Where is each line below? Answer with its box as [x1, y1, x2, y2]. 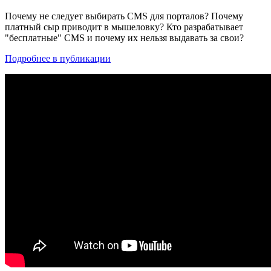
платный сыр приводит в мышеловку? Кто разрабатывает [5, 22, 243, 33]
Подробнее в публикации [5, 53, 111, 64]
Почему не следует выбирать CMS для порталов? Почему [5, 11, 243, 22]
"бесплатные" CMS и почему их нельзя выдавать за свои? [5, 33, 244, 44]
